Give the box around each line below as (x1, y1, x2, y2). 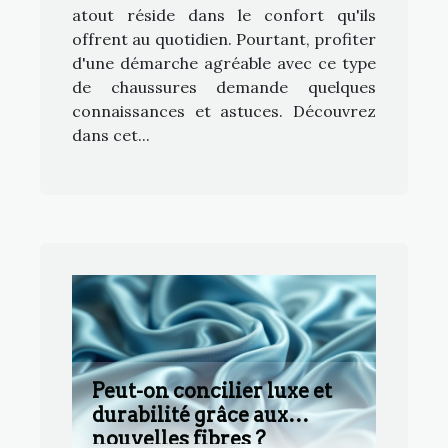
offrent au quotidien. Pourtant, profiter (72, 28, 376, 49)
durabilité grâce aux (92, 402, 288, 427)
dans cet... (72, 124, 150, 145)
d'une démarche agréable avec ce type (72, 52, 376, 73)
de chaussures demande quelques (72, 76, 376, 97)
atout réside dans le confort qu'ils (72, 4, 376, 25)
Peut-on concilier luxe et (92, 378, 332, 403)
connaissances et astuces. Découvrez (72, 100, 376, 121)
